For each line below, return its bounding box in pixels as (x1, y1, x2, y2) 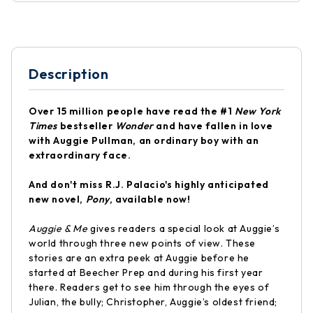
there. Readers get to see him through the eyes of (29, 281, 270, 293)
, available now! (110, 193, 191, 205)
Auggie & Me (29, 222, 88, 235)
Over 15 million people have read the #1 (29, 105, 233, 117)
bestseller (59, 119, 113, 132)
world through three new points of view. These (29, 237, 256, 249)
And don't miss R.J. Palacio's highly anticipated (29, 178, 269, 191)
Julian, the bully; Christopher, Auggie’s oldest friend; (29, 296, 278, 308)
